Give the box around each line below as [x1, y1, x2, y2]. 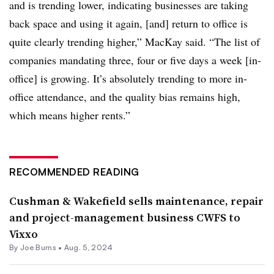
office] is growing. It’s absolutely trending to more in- [9, 70, 247, 86]
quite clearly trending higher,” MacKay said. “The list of [9, 34, 260, 49]
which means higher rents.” [9, 107, 130, 122]
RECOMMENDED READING [9, 165, 139, 178]
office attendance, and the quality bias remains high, [9, 89, 240, 104]
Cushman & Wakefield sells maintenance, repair [9, 193, 264, 209]
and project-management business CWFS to [9, 209, 240, 225]
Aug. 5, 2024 [64, 242, 113, 252]
